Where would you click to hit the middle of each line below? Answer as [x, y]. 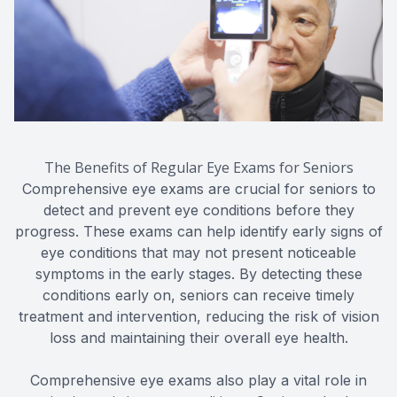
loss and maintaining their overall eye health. [198, 337]
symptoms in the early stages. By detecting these [198, 273]
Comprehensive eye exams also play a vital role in [198, 380]
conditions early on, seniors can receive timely [198, 295]
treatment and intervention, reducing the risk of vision [198, 316]
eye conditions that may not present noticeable [198, 252]
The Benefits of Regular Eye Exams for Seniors [198, 167]
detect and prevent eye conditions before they [198, 210]
